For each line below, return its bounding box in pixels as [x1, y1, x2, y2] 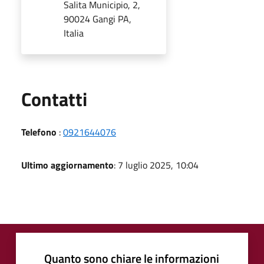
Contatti [21, 84, 87, 113]
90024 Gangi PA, [64, 11, 131, 26]
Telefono [21, 124, 57, 139]
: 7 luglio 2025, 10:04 [114, 157, 199, 172]
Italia [64, 25, 84, 40]
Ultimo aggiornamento [21, 157, 114, 172]
